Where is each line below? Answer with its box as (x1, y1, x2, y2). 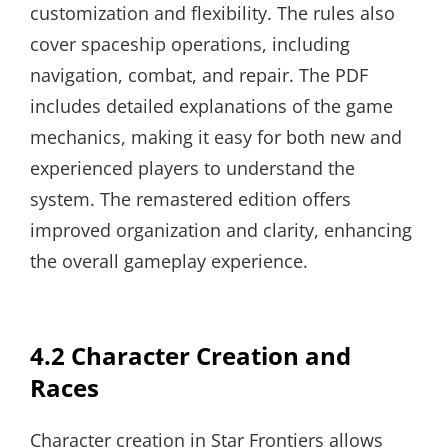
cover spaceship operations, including (30, 32, 350, 56)
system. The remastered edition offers (30, 187, 351, 211)
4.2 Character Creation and (30, 339, 351, 372)
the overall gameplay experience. (30, 249, 308, 273)
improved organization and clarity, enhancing (30, 218, 412, 242)
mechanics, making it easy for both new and (30, 125, 402, 149)
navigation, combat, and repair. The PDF (30, 63, 368, 87)
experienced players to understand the (30, 156, 355, 180)
